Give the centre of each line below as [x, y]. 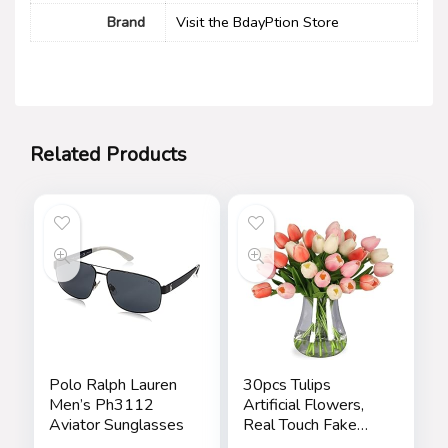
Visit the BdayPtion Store [257, 22]
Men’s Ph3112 [101, 404]
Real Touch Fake [299, 424]
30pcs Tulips [286, 384]
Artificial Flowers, [303, 404]
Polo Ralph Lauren [112, 384]
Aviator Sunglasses [116, 424]
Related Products [108, 154]
